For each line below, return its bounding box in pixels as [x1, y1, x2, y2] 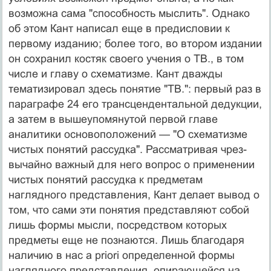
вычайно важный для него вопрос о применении [8, 158, 255, 171]
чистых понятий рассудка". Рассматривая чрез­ [8, 143, 247, 155]
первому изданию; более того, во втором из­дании [8, 37, 262, 50]
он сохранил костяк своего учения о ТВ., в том [8, 52, 244, 65]
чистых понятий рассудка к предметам [8, 173, 203, 186]
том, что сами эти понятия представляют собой [8, 203, 249, 216]
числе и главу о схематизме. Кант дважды [8, 67, 223, 80]
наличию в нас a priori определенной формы [8, 249, 235, 261]
